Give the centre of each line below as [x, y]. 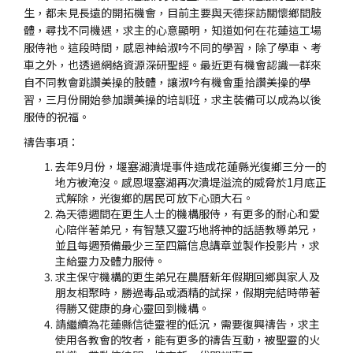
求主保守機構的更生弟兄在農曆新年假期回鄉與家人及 [188, 277]
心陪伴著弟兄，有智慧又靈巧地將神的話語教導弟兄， [188, 229]
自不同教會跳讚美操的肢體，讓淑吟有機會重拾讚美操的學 [167, 82]
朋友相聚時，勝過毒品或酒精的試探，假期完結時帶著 [188, 292]
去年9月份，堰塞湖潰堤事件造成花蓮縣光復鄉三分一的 [191, 166]
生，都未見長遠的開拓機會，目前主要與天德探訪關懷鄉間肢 [173, 13]
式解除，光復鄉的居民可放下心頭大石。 [154, 198]
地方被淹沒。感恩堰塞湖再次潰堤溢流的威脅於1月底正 [191, 182]
